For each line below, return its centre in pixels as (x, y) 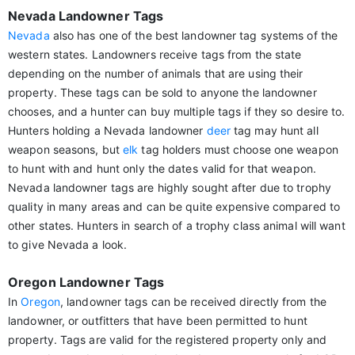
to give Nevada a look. (68, 244)
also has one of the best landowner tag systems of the (194, 35)
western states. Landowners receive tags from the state (155, 54)
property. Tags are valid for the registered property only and (168, 340)
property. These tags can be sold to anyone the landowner (162, 92)
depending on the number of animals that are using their (156, 73)
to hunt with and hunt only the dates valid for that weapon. (162, 168)
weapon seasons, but (65, 149)
